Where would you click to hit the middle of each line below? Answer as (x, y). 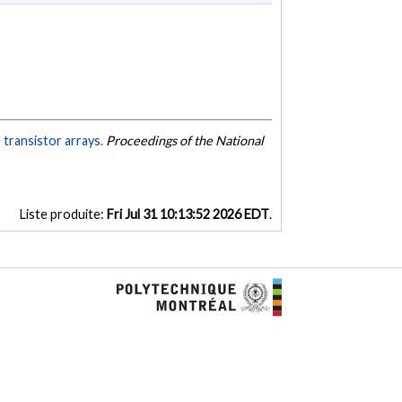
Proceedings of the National (185, 141)
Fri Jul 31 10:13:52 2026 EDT (188, 214)
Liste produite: (63, 214)
